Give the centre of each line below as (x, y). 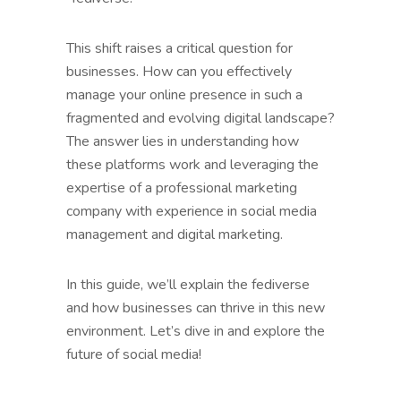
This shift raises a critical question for (179, 48)
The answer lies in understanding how (183, 141)
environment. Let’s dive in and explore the (196, 331)
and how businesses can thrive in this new (196, 307)
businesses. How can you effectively (179, 71)
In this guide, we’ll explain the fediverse (188, 284)
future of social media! (134, 354)
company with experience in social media (192, 211)
